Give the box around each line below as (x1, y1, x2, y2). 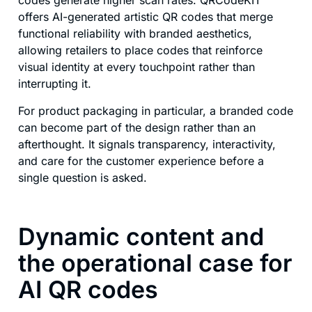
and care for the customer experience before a (18, 153, 264, 168)
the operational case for (18, 249, 292, 278)
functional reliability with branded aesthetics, (18, 26, 252, 41)
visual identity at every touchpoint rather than (18, 60, 255, 75)
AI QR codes (18, 275, 158, 304)
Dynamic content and (18, 222, 264, 251)
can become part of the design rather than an (18, 120, 256, 134)
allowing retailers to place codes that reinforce (18, 43, 263, 58)
